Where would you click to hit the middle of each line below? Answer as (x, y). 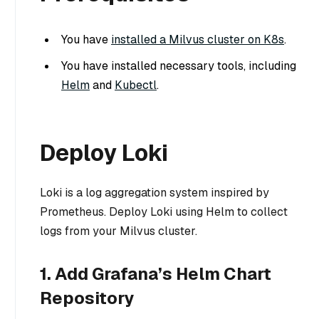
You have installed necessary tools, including (179, 66)
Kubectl (136, 85)
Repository (87, 298)
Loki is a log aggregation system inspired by (155, 193)
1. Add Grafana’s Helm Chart (156, 274)
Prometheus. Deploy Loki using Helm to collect (164, 212)
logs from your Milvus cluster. (119, 231)
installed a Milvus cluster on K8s (198, 40)
